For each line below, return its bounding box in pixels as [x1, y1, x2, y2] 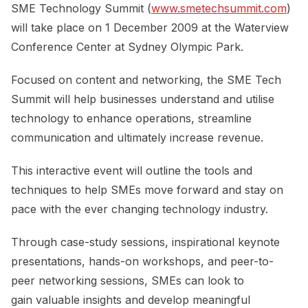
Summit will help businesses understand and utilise [11, 92, 274, 107]
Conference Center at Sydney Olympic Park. [11, 40, 243, 54]
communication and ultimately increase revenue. [11, 131, 263, 145]
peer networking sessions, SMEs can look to [11, 274, 244, 288]
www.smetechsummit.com [151, 1, 287, 16]
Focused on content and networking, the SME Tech [11, 73, 281, 87]
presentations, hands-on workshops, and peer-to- [11, 254, 274, 269]
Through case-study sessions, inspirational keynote [11, 235, 280, 250]
